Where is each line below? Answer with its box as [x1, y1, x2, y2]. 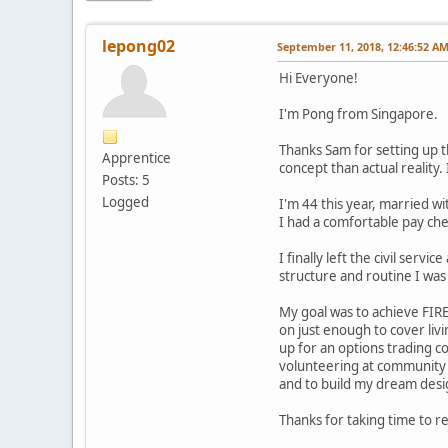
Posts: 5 [102, 170, 150, 189]
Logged [102, 192, 149, 211]
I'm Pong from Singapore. [279, 104, 438, 123]
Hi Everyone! [279, 68, 358, 87]
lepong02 [102, 34, 175, 57]
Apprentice [102, 148, 171, 167]
